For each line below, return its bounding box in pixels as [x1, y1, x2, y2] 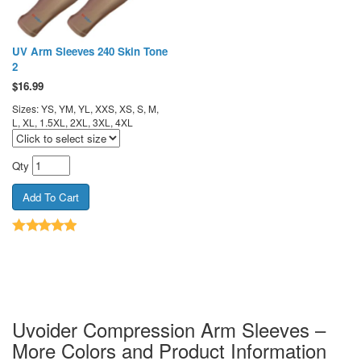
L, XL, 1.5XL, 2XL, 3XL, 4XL [12, 114, 133, 129]
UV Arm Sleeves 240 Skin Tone [12, 43, 168, 59]
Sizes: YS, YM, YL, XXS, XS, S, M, [12, 101, 159, 115]
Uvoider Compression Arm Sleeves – [12, 314, 326, 343]
